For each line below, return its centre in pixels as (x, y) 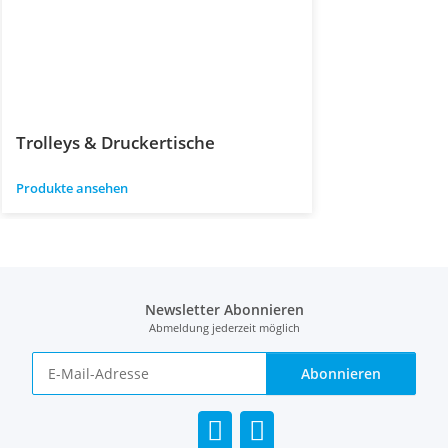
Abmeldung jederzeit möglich (224, 327)
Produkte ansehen (72, 187)
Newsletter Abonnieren (224, 309)
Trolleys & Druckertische (115, 142)
